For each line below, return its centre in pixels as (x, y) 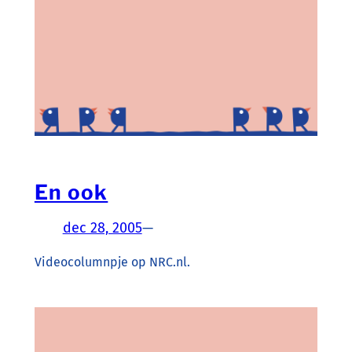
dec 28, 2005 (102, 228)
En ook (71, 192)
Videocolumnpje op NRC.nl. (112, 262)
